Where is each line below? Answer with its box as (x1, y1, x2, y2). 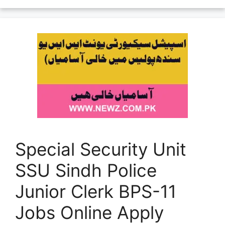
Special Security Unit (15, 138, 186, 160)
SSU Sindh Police (15, 159, 157, 181)
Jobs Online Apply (15, 201, 164, 223)
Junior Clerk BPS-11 (15, 180, 176, 202)
